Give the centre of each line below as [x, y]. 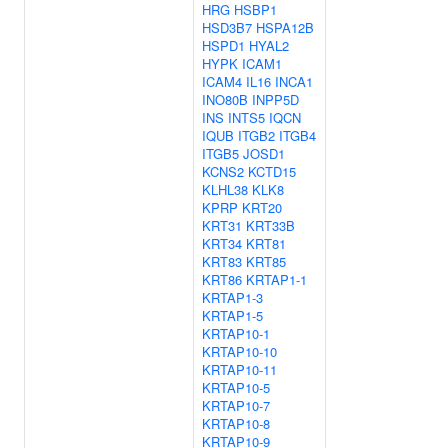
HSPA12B [285, 27]
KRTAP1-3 [232, 297]
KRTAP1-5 [232, 315]
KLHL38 [225, 189]
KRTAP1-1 [276, 279]
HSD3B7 [227, 27]
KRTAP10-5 [236, 387]
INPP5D [275, 99]
